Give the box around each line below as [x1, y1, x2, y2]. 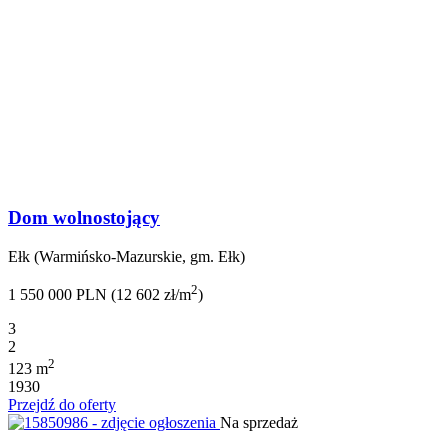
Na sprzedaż [220, 414, 298, 432]
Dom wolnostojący [8, 206, 160, 228]
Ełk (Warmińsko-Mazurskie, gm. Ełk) [8, 247, 245, 265]
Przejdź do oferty [8, 396, 116, 414]
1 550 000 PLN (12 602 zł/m [8, 286, 191, 303]
